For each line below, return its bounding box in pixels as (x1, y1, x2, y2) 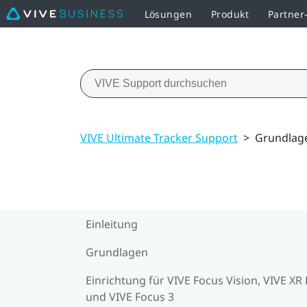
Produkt (210, 7, 249, 21)
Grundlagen (86, 244, 148, 260)
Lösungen (144, 7, 192, 21)
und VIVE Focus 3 (86, 288, 174, 304)
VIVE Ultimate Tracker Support (80, 130, 238, 145)
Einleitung (86, 216, 138, 232)
